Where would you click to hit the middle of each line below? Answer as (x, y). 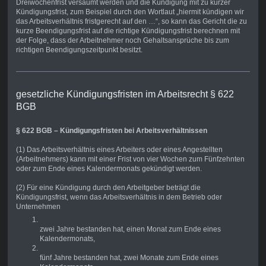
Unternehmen (38, 207)
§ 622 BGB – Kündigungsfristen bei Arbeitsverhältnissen (111, 131)
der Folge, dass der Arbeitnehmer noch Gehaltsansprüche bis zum (122, 41)
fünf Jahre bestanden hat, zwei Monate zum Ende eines (129, 258)
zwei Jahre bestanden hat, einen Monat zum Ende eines (130, 229)
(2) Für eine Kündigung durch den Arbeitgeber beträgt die (108, 188)
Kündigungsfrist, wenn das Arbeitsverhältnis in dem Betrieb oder (119, 197)
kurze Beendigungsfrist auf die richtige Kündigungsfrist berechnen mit (128, 31)
